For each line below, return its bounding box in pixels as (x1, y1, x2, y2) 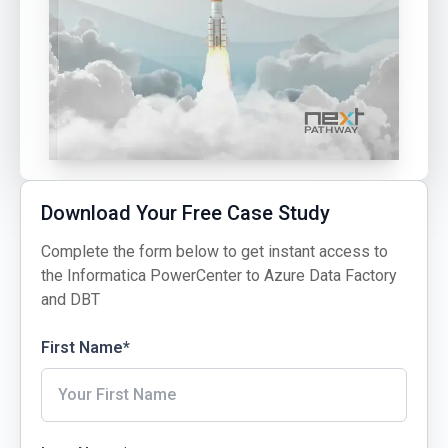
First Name (41, 338, 124, 358)
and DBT (41, 290, 101, 310)
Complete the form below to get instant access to (41, 242, 389, 262)
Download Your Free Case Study (41, 201, 331, 226)
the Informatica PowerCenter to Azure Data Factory (41, 266, 398, 286)
